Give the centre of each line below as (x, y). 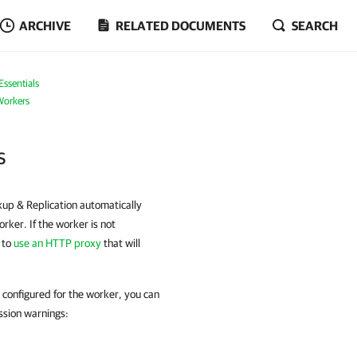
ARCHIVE (45, 25)
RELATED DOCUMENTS (180, 25)
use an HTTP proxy (57, 243)
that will (121, 243)
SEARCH (315, 25)
